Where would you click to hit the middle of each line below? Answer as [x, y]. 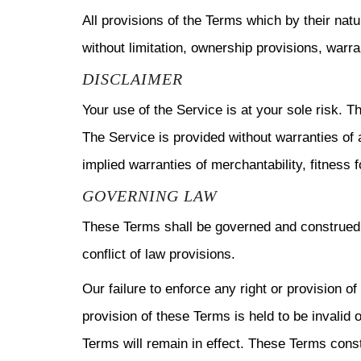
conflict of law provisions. [159, 254]
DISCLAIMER [133, 79]
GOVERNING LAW [150, 196]
